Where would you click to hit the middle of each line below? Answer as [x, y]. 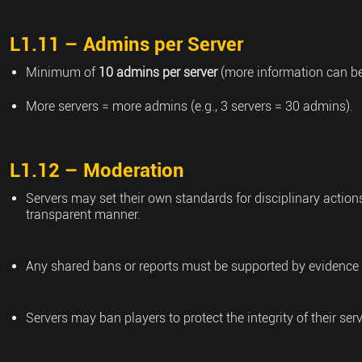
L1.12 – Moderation [97, 170]
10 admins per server [158, 72]
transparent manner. [83, 215]
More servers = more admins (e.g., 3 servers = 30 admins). [189, 106]
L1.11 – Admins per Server [126, 44]
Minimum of [62, 72]
